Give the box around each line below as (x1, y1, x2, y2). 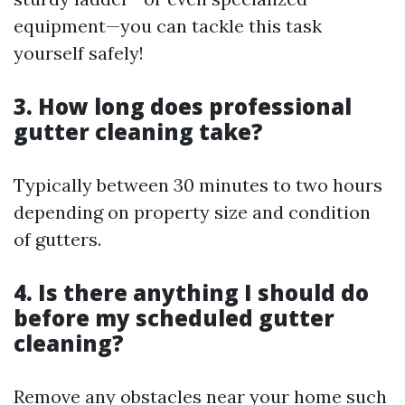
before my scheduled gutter (14, 303, 334, 333)
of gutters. (14, 228, 101, 250)
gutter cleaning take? (14, 117, 263, 146)
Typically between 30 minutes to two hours (14, 174, 382, 196)
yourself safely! (14, 42, 144, 64)
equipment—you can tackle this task (14, 14, 322, 37)
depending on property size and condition (14, 201, 371, 223)
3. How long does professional (14, 91, 352, 121)
